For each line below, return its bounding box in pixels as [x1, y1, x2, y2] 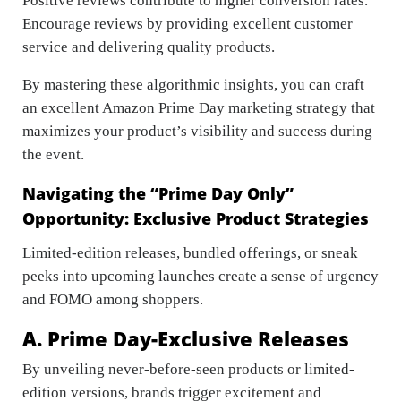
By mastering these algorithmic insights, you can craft [22, 76, 364, 94]
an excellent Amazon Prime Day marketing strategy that [22, 99, 375, 117]
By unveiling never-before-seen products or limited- [22, 361, 354, 379]
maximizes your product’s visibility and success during [22, 123, 372, 141]
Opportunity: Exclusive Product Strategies [22, 208, 369, 230]
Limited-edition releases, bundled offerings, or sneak [22, 244, 358, 262]
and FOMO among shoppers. [22, 291, 207, 309]
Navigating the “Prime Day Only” [22, 183, 294, 205]
